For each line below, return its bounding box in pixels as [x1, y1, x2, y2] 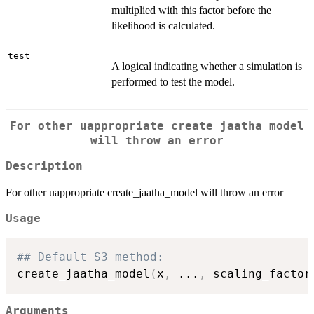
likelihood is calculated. [111, 19, 215, 32]
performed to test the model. [111, 75, 235, 88]
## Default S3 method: [17, 250, 164, 264]
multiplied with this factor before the [111, 4, 271, 16]
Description [6, 160, 83, 173]
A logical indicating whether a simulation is [111, 60, 302, 72]
